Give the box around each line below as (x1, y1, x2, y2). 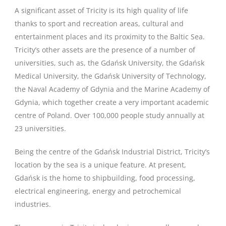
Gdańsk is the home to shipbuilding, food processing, (15, 173, 195, 183)
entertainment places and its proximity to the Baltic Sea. (15, 32, 205, 41)
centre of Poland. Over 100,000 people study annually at (15, 110, 204, 120)
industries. (15, 199, 51, 209)
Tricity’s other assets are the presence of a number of (15, 45, 195, 54)
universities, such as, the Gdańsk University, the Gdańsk (15, 58, 204, 68)
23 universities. (15, 124, 66, 133)
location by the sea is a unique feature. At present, (15, 160, 186, 169)
